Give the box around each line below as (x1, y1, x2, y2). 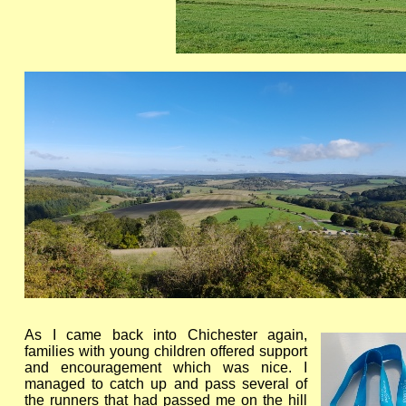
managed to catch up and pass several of (24, 376, 307, 391)
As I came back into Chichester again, (24, 327, 307, 343)
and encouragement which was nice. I (24, 360, 307, 375)
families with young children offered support (24, 343, 307, 359)
